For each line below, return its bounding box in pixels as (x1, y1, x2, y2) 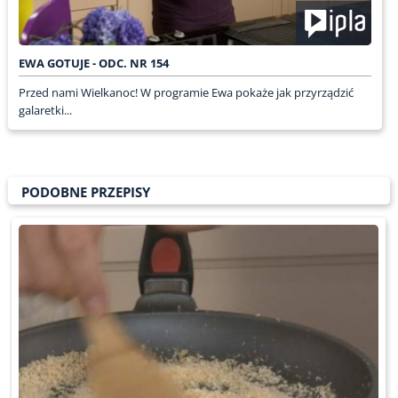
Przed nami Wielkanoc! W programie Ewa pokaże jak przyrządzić (18, 84, 354, 100)
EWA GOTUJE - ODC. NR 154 (18, 54, 169, 71)
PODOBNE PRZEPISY (20, 182, 150, 201)
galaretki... (18, 101, 72, 118)
